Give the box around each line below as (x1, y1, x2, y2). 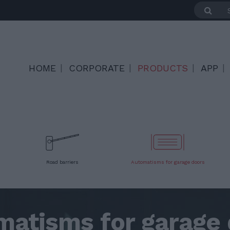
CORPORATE (69, 63, 125, 73)
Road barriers (46, 159, 79, 165)
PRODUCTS (138, 63, 188, 73)
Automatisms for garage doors (130, 159, 205, 165)
